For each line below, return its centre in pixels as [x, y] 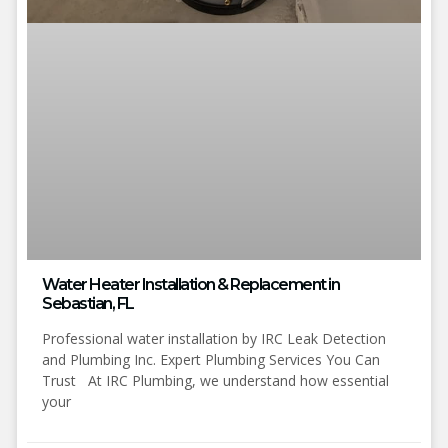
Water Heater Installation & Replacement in [190, 284]
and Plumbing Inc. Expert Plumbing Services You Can [211, 359]
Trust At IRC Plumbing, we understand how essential [215, 380]
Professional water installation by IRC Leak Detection [214, 338]
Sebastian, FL [88, 303]
